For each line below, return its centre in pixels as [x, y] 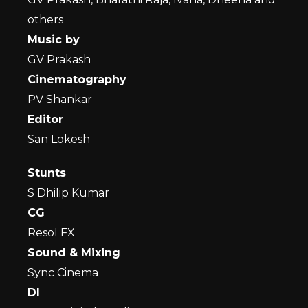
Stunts [47, 173]
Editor [45, 119]
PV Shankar [60, 99]
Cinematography [77, 79]
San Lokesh [59, 139]
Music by [54, 40]
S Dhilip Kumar [68, 193]
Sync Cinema [63, 273]
